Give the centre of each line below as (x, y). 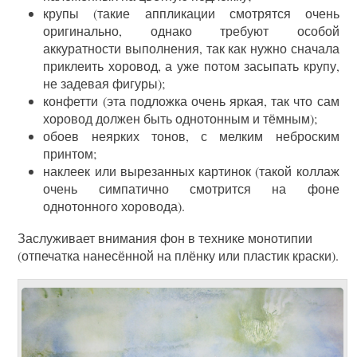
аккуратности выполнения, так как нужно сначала (191, 48)
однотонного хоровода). (114, 206)
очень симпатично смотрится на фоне (191, 188)
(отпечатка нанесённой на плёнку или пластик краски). (178, 255)
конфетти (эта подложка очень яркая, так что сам (191, 100)
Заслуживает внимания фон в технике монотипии (165, 237)
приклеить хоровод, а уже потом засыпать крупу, (191, 65)
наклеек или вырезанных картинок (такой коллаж (191, 171)
